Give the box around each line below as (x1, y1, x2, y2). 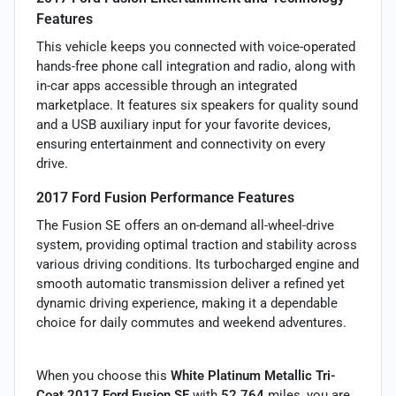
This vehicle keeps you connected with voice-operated (36, 38, 355, 55)
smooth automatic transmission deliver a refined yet (36, 275, 345, 292)
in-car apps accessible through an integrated (36, 77, 297, 94)
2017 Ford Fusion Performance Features (36, 188, 294, 206)
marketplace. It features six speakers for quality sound (36, 96, 358, 113)
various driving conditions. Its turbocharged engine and (36, 255, 359, 272)
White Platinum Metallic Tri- (171, 367, 336, 384)
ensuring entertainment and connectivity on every (36, 135, 325, 152)
